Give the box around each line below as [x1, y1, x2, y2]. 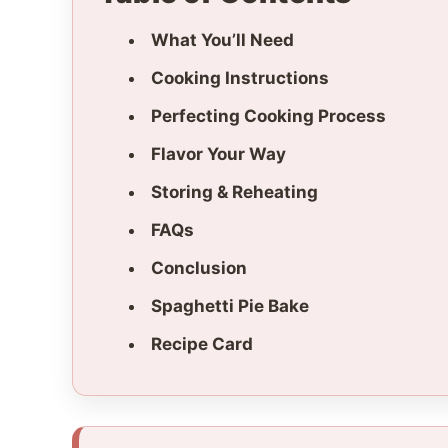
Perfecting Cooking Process [151, 106, 386, 127]
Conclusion [151, 258, 247, 279]
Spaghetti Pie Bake [151, 296, 309, 317]
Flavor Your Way [151, 144, 286, 165]
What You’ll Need [151, 30, 294, 51]
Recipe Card [151, 334, 253, 355]
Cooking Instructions [151, 68, 329, 89]
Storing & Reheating [151, 182, 318, 203]
